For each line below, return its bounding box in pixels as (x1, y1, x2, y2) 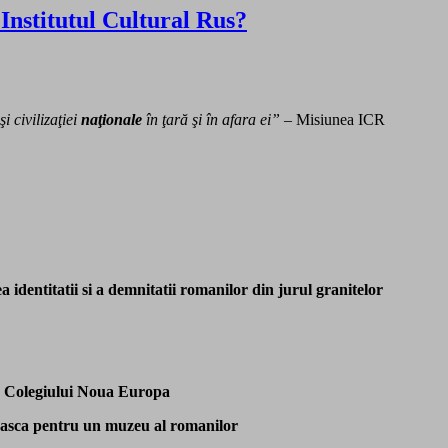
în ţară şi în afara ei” (142, 111, 280, 129)
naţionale (81, 111, 142, 129)
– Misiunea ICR (280, 111, 385, 129)
